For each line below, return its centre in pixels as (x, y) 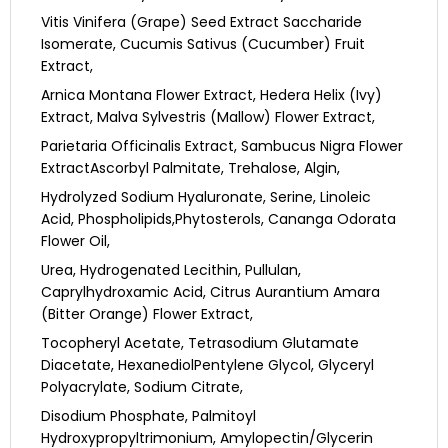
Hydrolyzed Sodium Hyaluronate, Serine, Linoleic (206, 197)
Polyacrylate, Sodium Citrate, (142, 387)
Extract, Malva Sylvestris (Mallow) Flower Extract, (208, 117)
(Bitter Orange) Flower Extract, (147, 314)
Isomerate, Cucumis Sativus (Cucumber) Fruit (203, 44)
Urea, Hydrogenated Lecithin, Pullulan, (171, 270)
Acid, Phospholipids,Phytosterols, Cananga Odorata (218, 219)
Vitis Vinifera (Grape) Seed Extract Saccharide (201, 22)
